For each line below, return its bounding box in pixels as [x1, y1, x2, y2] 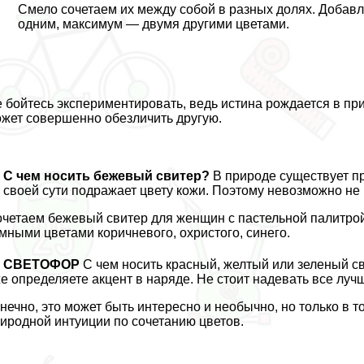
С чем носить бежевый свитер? [3, 169, 210, 184]
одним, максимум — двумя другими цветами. [18, 17, 290, 32]
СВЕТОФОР [3, 258, 80, 272]
